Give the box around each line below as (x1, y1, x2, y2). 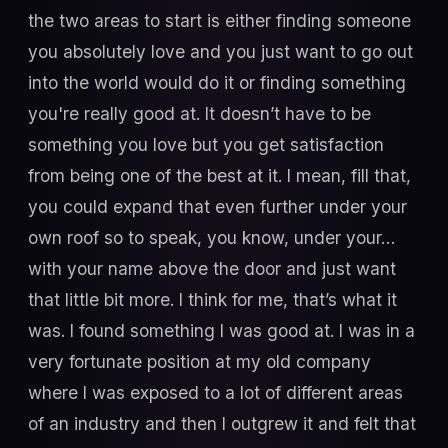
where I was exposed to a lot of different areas (28, 382, 403, 404)
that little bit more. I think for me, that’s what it (28, 289, 397, 311)
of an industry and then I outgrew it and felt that (28, 413, 416, 435)
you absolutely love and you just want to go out (28, 41, 413, 63)
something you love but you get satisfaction (28, 134, 384, 156)
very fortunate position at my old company (28, 351, 371, 373)
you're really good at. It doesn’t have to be (28, 103, 371, 125)
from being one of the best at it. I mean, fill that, (28, 165, 411, 187)
